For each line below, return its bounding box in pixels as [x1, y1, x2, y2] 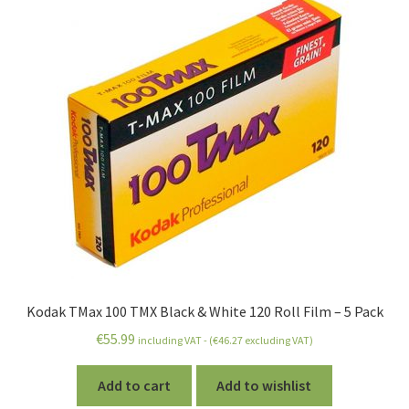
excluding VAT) [243, 333, 313, 348]
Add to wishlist [216, 376, 312, 395]
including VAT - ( [138, 333, 213, 348]
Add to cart [97, 376, 171, 395]
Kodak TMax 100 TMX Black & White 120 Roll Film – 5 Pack [26, 301, 383, 320]
